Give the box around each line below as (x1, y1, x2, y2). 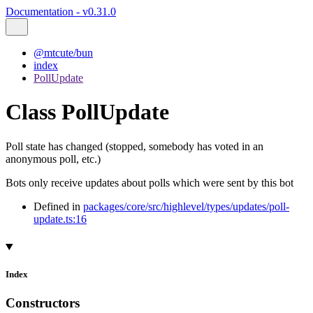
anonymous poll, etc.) (6, 152, 101, 165)
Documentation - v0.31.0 (6, 6, 116, 17)
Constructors (6, 296, 80, 311)
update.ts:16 (34, 212, 87, 225)
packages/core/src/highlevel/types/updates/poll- (83, 200, 289, 212)
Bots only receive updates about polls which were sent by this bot (6, 176, 293, 189)
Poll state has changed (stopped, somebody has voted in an (6, 140, 263, 152)
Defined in (34, 200, 83, 212)
